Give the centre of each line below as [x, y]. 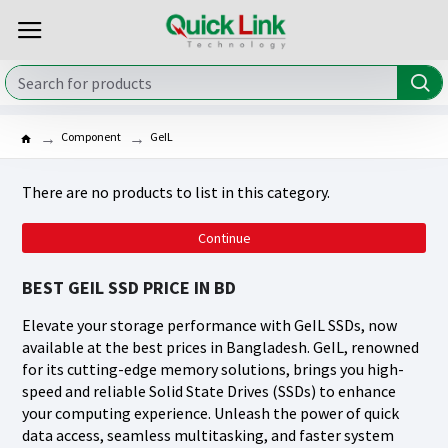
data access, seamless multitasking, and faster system [208, 435]
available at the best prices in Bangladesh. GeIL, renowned [220, 347]
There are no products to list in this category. [176, 192]
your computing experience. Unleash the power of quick [210, 413]
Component [91, 136]
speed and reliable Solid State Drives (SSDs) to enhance [209, 391]
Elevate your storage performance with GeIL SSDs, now [209, 325]
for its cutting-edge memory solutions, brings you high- [213, 369]
